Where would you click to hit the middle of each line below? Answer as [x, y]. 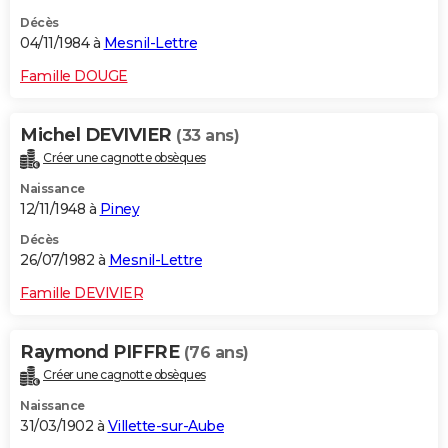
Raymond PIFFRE [102, 351]
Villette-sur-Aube [165, 425]
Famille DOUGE [74, 75]
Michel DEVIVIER [98, 134]
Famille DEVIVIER [81, 292]
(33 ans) [207, 135]
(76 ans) [216, 352]
